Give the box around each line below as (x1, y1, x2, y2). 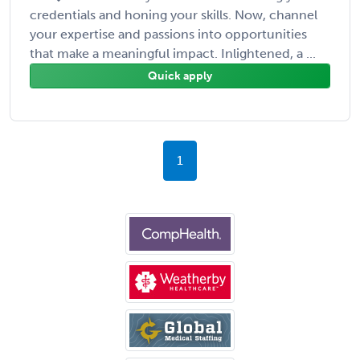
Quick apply (148, 68, 212, 83)
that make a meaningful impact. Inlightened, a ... (30, 45, 316, 61)
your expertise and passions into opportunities (30, 26, 307, 42)
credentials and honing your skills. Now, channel (30, 6, 317, 22)
